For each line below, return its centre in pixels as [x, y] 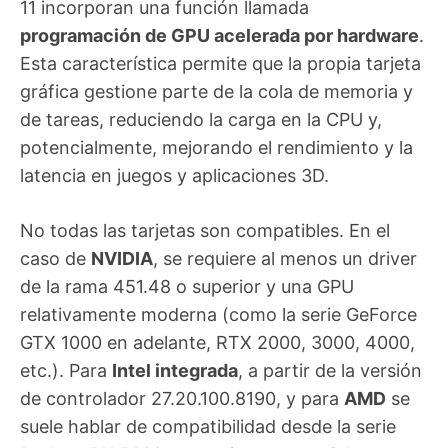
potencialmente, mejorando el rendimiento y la [216, 148]
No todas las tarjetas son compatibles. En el [205, 231]
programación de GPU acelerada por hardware [219, 36]
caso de [55, 259]
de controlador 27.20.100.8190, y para [182, 399]
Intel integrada [175, 371]
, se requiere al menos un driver [285, 259]
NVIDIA [122, 259]
